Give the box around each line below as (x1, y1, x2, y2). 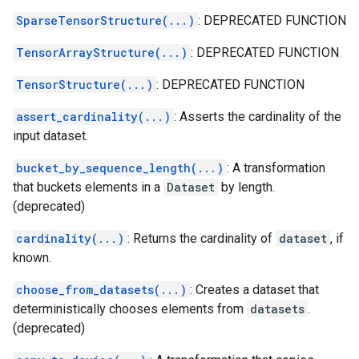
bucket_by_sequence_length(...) (16, 160, 224, 175)
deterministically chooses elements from (13, 301, 247, 317)
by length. (218, 179, 275, 195)
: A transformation (227, 160, 325, 175)
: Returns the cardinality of (127, 231, 276, 246)
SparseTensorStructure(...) (16, 13, 195, 28)
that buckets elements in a (13, 179, 163, 195)
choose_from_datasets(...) (16, 282, 187, 297)
